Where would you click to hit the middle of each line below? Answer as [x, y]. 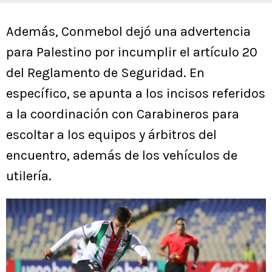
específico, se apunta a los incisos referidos [136, 94]
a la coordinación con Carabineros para [123, 114]
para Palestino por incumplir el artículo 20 [132, 53]
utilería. [29, 176]
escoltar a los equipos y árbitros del [111, 135]
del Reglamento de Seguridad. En [105, 73]
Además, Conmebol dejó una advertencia [128, 32]
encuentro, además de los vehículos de [122, 156]
